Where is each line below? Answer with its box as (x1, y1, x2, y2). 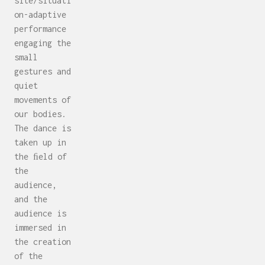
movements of (14, 94, 71, 105)
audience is (14, 208, 66, 218)
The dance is (14, 122, 71, 133)
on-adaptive (14, 9, 66, 20)
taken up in (14, 137, 66, 147)
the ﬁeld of (14, 151, 67, 161)
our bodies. (14, 108, 66, 119)
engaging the (14, 37, 71, 48)
